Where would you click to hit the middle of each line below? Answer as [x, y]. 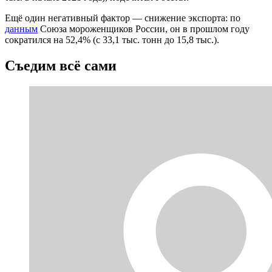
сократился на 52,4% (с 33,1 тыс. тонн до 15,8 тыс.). [112, 39]
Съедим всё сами [61, 65]
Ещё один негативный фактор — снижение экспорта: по [123, 18]
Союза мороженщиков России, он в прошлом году [144, 29]
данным [21, 29]
